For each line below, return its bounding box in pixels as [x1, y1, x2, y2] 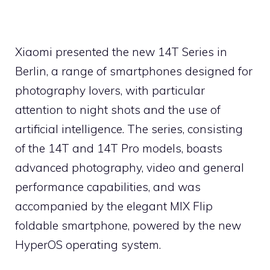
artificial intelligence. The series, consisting [15, 121, 243, 136]
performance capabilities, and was [15, 179, 201, 194]
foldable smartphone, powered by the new [15, 218, 241, 233]
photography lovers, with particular [15, 83, 205, 98]
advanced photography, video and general [15, 160, 244, 175]
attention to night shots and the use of [15, 102, 221, 117]
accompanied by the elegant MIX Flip [15, 198, 213, 213]
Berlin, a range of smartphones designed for [15, 63, 253, 78]
